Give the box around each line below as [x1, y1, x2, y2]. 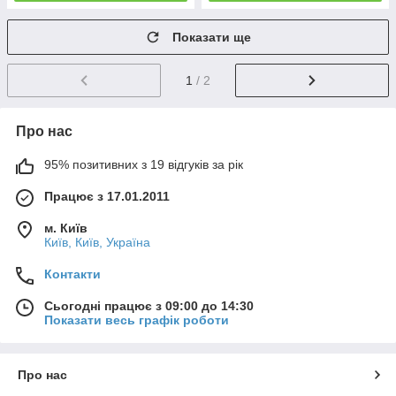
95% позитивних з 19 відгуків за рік [44, 156, 243, 171]
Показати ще [172, 30, 251, 44]
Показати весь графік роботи [44, 312, 229, 327]
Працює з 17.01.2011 [44, 188, 170, 203]
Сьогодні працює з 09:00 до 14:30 [44, 298, 254, 313]
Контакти [44, 266, 101, 281]
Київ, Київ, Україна [44, 234, 150, 249]
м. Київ [44, 220, 88, 235]
